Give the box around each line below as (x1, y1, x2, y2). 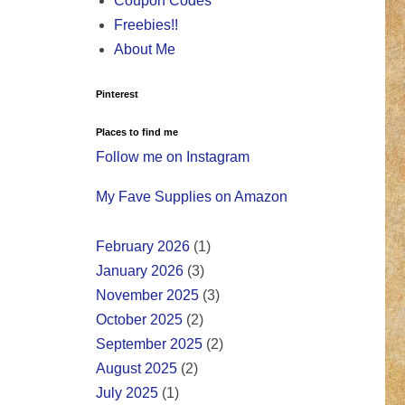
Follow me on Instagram (96, 149, 250, 165)
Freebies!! (114, 17, 178, 33)
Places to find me (96, 127, 178, 138)
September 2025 (96, 336, 202, 353)
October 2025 (96, 312, 183, 328)
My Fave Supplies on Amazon (96, 189, 287, 205)
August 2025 (96, 361, 177, 377)
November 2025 (96, 287, 199, 304)
